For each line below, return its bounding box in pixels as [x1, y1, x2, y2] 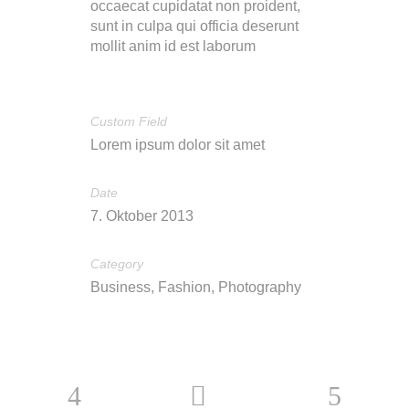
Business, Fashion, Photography [90, 279, 301, 295]
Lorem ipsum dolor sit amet [90, 137, 265, 152]
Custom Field [90, 114, 167, 129]
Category [90, 257, 143, 271]
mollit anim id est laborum [90, 38, 256, 54]
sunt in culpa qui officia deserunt [90, 18, 299, 34]
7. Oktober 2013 [90, 208, 194, 224]
